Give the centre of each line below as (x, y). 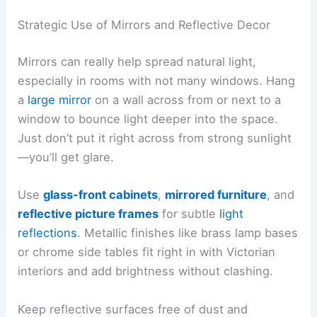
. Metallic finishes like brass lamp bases (188, 233)
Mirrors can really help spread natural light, (137, 62)
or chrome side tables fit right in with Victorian (147, 252)
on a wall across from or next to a (186, 100)
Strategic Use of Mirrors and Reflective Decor (144, 25)
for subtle (189, 214)
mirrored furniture (216, 195)
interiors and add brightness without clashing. (146, 271)
